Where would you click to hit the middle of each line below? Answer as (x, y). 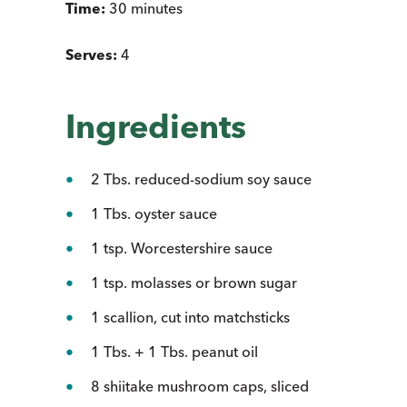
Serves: (91, 54)
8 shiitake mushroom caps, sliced (200, 386)
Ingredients (160, 126)
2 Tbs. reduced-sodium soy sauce (201, 179)
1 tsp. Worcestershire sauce (182, 248)
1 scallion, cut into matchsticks (190, 317)
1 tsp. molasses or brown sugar (194, 282)
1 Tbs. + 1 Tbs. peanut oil (174, 351)
